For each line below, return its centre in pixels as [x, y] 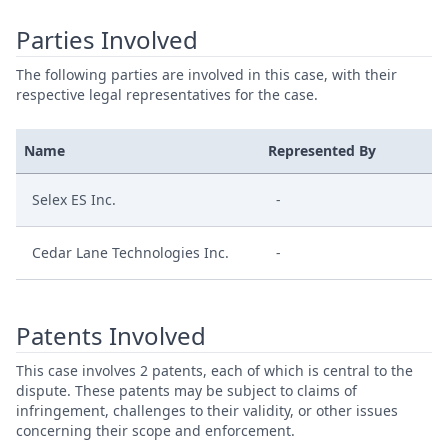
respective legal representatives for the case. [167, 94]
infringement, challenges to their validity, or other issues [207, 410]
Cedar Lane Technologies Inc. [130, 252]
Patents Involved [111, 335]
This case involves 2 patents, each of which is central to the [214, 370]
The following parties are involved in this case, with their [206, 74]
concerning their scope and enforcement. [155, 430]
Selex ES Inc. [74, 199]
